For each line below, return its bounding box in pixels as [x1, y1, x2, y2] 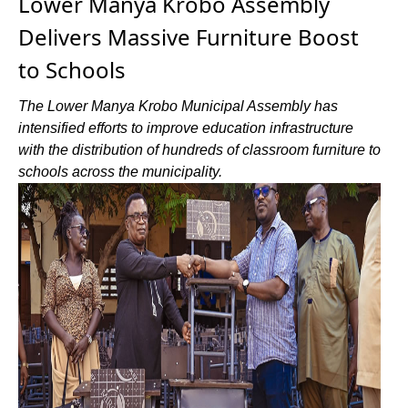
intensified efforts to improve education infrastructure [18, 120, 353, 136]
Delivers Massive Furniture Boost [18, 22, 359, 52]
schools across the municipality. [18, 164, 222, 179]
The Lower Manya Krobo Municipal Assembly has [18, 98, 338, 114]
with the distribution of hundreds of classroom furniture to [18, 142, 381, 158]
